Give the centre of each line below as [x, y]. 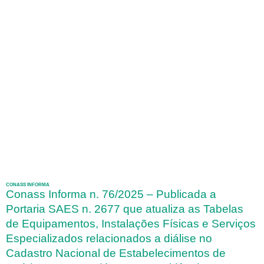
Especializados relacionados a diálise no [109, 239]
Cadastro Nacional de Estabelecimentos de [116, 253]
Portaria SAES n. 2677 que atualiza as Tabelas [125, 209]
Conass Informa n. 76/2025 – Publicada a [111, 194]
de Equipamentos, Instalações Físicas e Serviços [131, 224]
